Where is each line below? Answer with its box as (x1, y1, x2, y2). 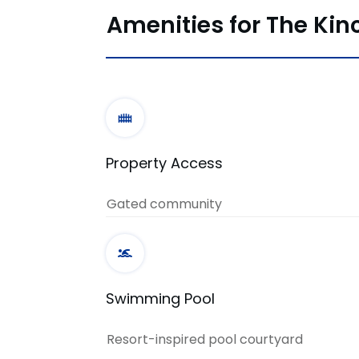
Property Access (106, 152, 223, 173)
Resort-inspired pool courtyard (107, 329, 306, 349)
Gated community (107, 194, 222, 213)
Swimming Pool (106, 288, 215, 309)
